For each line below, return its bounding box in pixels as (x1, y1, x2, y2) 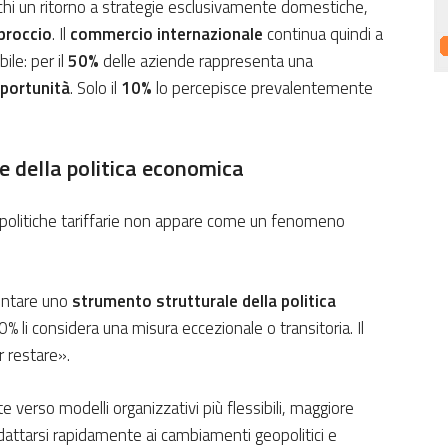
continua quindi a (263, 21, 383, 48)
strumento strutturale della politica (72, 288, 336, 315)
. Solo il (70, 75, 121, 102)
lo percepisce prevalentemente (152, 75, 373, 102)
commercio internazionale (70, 21, 263, 48)
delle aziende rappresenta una (99, 48, 313, 75)
